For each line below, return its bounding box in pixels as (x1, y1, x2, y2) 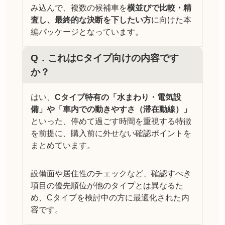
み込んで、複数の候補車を (31, 4, 127, 13)
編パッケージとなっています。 (31, 28, 143, 37)
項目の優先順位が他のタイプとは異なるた (31, 181, 183, 190)
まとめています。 (31, 141, 95, 150)
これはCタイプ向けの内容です (48, 53, 179, 64)
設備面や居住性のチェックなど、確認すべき (31, 169, 191, 178)
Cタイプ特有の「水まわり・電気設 (55, 93, 181, 102)
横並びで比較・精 (127, 4, 191, 13)
